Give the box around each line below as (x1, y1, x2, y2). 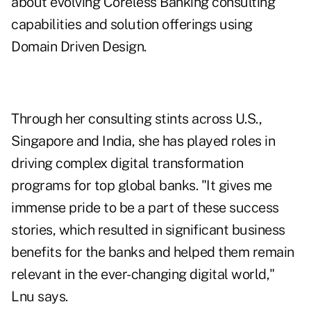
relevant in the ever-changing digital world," (11, 266, 275, 283)
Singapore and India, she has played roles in (11, 133, 275, 150)
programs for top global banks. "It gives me (11, 177, 272, 194)
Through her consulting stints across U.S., (11, 110, 262, 128)
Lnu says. (11, 288, 68, 305)
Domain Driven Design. (11, 38, 146, 56)
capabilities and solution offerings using (11, 16, 253, 33)
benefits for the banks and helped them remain (11, 244, 294, 261)
